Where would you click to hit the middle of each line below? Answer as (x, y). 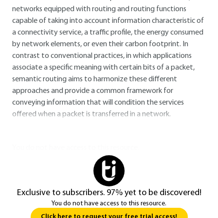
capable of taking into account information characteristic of (108, 21)
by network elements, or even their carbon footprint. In (100, 44)
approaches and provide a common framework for (93, 91)
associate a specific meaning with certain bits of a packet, (103, 68)
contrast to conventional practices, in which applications (102, 56)
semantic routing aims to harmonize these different (95, 79)
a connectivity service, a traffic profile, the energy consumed (108, 33)
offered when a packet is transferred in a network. (91, 114)
